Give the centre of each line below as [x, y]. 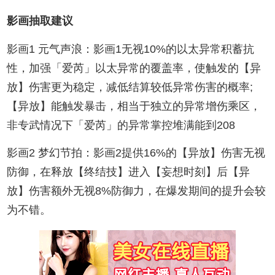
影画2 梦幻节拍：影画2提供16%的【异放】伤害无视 [136, 153]
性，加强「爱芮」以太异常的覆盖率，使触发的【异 [134, 68]
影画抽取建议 [40, 21]
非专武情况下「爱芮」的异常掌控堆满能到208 [121, 125]
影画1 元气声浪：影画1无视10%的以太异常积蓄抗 [131, 49]
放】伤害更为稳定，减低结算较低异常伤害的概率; [130, 87]
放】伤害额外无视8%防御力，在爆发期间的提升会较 [137, 191]
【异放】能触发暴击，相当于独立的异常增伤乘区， [134, 106]
